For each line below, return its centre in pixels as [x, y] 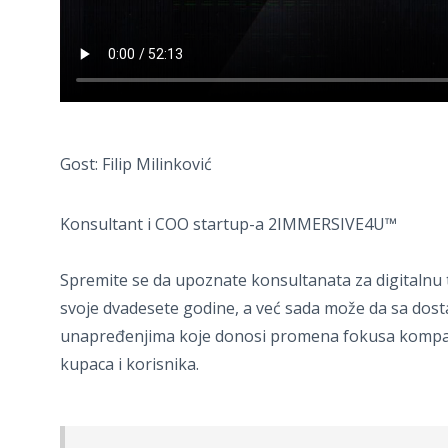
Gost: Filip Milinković [136, 163]
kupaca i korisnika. [129, 363]
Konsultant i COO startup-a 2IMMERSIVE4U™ [228, 223]
